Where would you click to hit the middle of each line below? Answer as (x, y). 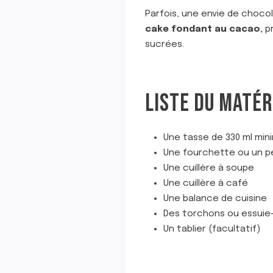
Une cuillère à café (206, 183)
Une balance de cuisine (215, 199)
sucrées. (165, 44)
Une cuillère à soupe (209, 168)
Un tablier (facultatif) (212, 229)
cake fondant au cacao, (204, 29)
